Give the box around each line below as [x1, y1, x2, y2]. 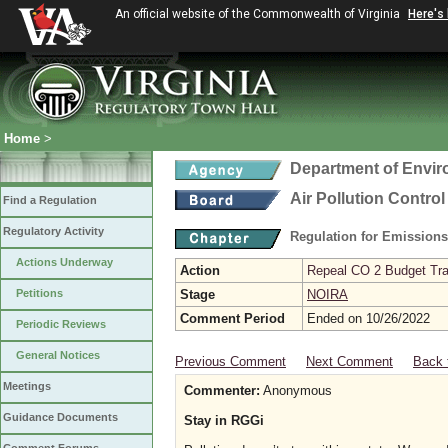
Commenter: [184, 383, 260, 398]
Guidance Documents [3, 411, 118, 423]
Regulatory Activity [3, 225, 104, 237]
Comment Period [180, 311, 285, 326]
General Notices [16, 349, 100, 361]
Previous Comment [175, 354, 286, 369]
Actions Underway [16, 256, 113, 268]
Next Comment [306, 354, 393, 369]
